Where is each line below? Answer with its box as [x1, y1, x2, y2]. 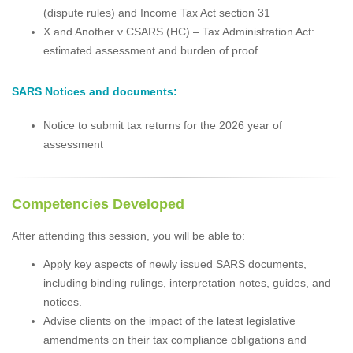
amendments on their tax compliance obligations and [43, 333, 307, 347]
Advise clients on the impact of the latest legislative [43, 314, 295, 328]
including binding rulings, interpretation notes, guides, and [43, 277, 331, 290]
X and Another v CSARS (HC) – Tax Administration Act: [43, 25, 314, 39]
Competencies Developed [12, 196, 184, 213]
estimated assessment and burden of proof [43, 44, 258, 58]
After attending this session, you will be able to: [12, 229, 245, 243]
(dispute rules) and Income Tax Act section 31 [43, 6, 270, 20]
